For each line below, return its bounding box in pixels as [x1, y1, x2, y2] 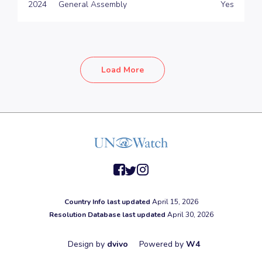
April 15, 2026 [150, 196, 198, 206]
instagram [142, 177, 170, 185]
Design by [68, 238, 107, 250]
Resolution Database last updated [49, 209, 166, 219]
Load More [101, 64, 144, 75]
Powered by [139, 238, 186, 250]
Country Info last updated [64, 196, 150, 206]
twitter [130, 177, 149, 185]
